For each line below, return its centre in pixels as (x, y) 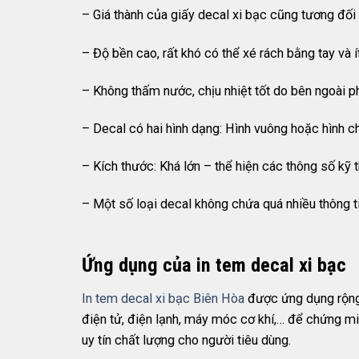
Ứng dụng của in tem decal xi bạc (214, 264)
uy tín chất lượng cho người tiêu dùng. (186, 341)
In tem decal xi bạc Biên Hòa (163, 299)
